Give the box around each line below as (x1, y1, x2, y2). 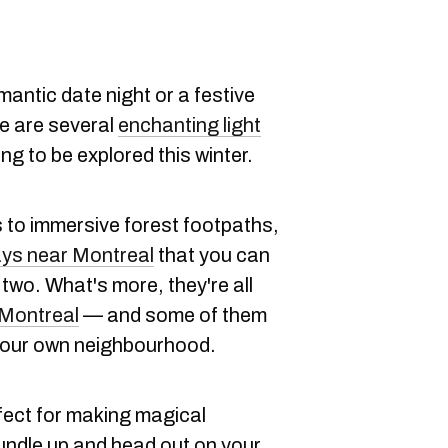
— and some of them (79, 304, 267, 326)
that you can (154, 244, 270, 266)
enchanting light (118, 114, 261, 136)
